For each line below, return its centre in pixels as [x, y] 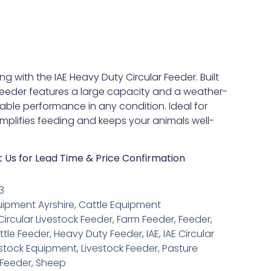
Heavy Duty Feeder [98, 234]
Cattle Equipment [120, 205]
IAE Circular [189, 234]
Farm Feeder [145, 220]
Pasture [180, 249]
